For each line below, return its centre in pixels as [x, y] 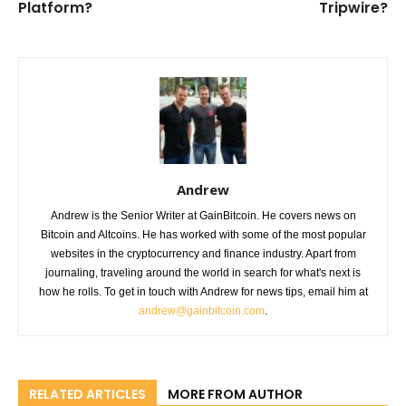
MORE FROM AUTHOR [235, 395]
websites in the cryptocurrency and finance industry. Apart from [203, 254]
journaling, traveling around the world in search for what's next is [203, 273]
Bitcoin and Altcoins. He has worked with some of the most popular [203, 235]
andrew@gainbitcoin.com [202, 311]
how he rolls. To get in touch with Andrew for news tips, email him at [203, 292]
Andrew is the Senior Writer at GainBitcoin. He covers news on [203, 216]
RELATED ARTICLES [87, 395]
